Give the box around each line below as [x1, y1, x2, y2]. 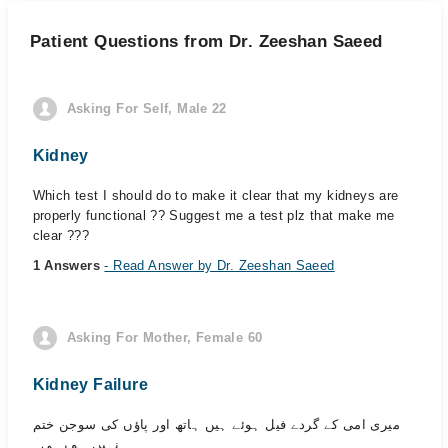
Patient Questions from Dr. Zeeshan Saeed [30, 32, 383, 51]
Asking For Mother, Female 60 [66, 330, 263, 345]
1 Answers [32, 258, 105, 273]
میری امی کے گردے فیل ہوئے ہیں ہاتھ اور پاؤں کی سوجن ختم [32, 417, 400, 432]
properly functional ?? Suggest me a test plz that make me [32, 208, 395, 223]
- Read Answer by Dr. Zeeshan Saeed [104, 258, 335, 273]
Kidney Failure [32, 376, 148, 393]
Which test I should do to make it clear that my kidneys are [32, 188, 399, 203]
